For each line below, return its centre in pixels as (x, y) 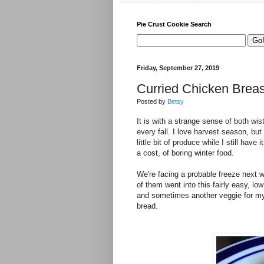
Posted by (152, 101)
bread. (148, 206)
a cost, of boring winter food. (187, 153)
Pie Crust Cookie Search (174, 24)
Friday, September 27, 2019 (178, 68)
